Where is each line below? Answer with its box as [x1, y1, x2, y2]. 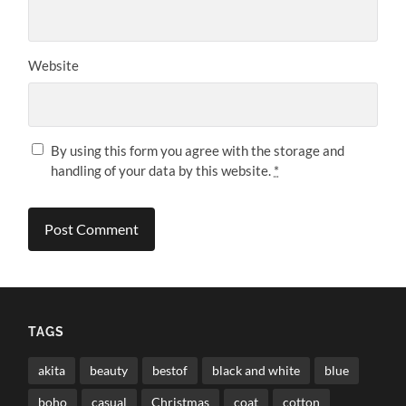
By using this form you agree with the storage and [51, 141, 345, 159]
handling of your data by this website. [51, 161, 275, 179]
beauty [90, 362, 129, 379]
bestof [152, 362, 188, 379]
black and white [212, 362, 301, 379]
